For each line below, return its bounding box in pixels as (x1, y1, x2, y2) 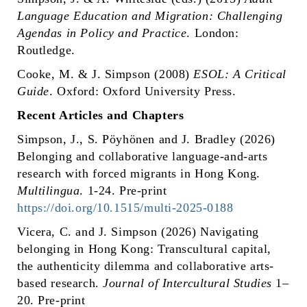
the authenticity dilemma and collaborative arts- (17, 258, 274, 273)
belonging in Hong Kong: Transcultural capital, (17, 241, 271, 256)
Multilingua (17, 183, 80, 197)
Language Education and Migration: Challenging (17, 8, 283, 23)
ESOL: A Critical (193, 66, 286, 81)
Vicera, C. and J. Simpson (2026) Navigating (17, 224, 259, 238)
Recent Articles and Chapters (17, 108, 184, 122)
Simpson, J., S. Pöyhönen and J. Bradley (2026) (17, 132, 275, 146)
